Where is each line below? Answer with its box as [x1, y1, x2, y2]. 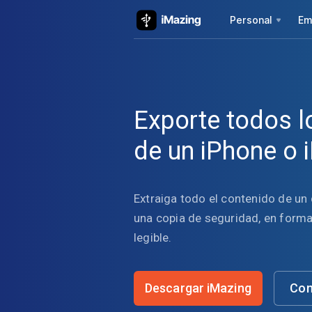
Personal [230, 13, 273, 26]
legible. [134, 230, 172, 244]
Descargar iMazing [145, 280, 251, 295]
